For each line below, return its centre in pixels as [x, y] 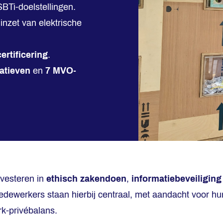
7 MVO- [61, 71]
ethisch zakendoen [86, 179]
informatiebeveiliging [176, 179]
